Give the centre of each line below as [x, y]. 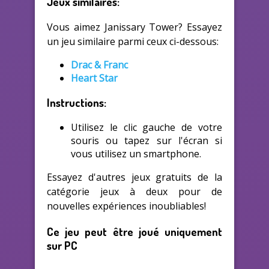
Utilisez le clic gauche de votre [147, 128]
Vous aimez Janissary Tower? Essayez [134, 27]
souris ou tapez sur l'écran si [147, 141]
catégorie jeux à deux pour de [134, 192]
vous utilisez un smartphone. [136, 154]
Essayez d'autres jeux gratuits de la [134, 177]
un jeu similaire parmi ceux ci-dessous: [133, 41]
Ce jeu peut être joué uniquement [134, 231]
